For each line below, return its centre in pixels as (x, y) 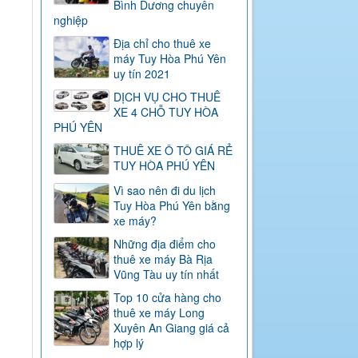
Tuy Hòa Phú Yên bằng (171, 205)
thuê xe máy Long (159, 312)
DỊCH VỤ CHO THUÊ (167, 96)
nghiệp (70, 20)
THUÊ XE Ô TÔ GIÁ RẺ (173, 150)
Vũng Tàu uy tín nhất (166, 274)
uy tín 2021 (141, 73)
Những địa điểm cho (164, 243)
